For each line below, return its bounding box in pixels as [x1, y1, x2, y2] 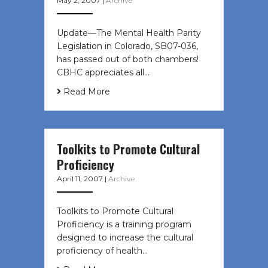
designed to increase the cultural [57, 232, 193, 243]
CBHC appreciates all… [57, 67, 150, 78]
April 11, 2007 [57, 174, 105, 184]
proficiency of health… [57, 245, 148, 257]
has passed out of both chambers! [57, 54, 201, 65]
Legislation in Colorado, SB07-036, [57, 41, 198, 52]
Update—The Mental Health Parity [57, 28, 201, 39]
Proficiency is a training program [57, 219, 191, 230]
